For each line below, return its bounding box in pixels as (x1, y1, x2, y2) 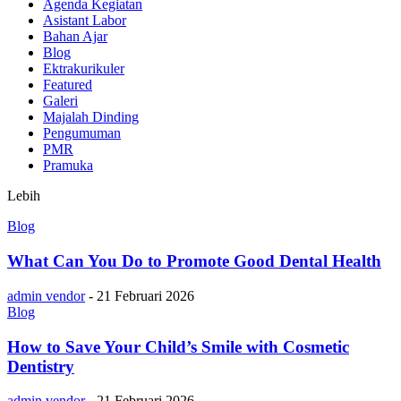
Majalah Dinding (43, 109, 139, 125)
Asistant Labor (43, 13, 126, 29)
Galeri (43, 93, 78, 109)
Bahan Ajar (43, 29, 107, 45)
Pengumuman (43, 125, 121, 141)
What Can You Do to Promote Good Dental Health (7, 252, 381, 271)
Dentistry (7, 356, 74, 376)
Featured (43, 77, 92, 93)
